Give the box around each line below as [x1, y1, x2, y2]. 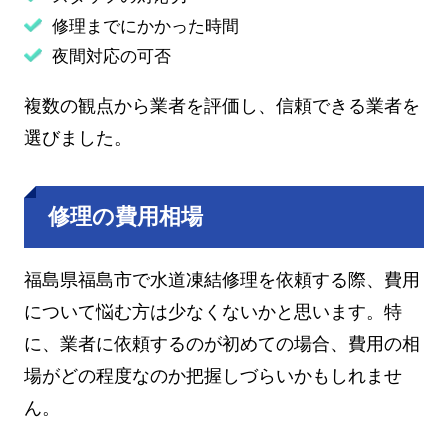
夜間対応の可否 [51, 47, 171, 67]
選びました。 [24, 128, 132, 149]
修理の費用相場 [47, 205, 203, 230]
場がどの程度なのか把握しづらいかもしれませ [24, 366, 402, 387]
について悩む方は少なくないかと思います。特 [24, 302, 402, 323]
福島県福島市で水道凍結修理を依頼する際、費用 [24, 270, 420, 291]
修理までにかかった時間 [51, 17, 239, 37]
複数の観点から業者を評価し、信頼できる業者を [24, 96, 420, 117]
